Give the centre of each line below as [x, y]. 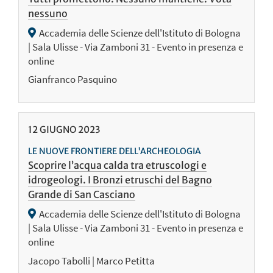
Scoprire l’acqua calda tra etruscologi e [117, 165]
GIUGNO [58, 130]
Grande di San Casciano [82, 195]
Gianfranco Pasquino [73, 80]
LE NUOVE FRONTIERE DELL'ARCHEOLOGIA [115, 151]
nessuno [48, 13]
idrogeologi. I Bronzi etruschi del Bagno [120, 180]
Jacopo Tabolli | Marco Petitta [91, 261]
